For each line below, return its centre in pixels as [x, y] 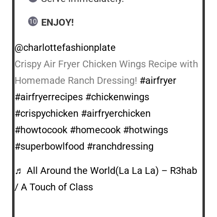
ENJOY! [57, 22]
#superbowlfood [49, 146]
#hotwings [146, 130]
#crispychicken [46, 113]
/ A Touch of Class [54, 187]
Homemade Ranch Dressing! [77, 80]
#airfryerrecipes [49, 97]
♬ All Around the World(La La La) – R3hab [106, 170]
